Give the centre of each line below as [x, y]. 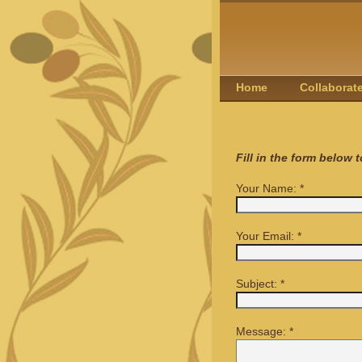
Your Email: [265, 236]
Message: [261, 332]
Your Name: [266, 189]
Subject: [257, 284]
